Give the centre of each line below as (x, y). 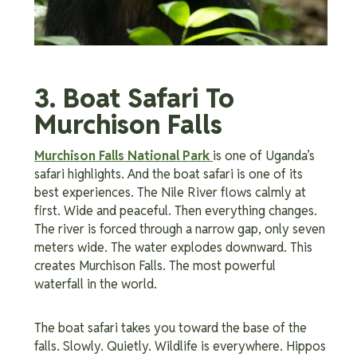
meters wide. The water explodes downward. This (173, 248)
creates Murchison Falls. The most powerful (155, 266)
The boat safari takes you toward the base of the (171, 328)
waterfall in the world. (97, 284)
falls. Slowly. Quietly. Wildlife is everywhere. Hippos (180, 347)
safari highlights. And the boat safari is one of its (169, 175)
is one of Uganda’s (264, 156)
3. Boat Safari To (134, 99)
